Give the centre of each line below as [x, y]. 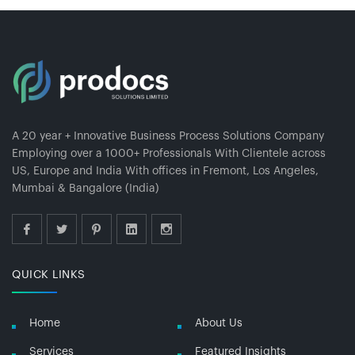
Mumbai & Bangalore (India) [86, 188]
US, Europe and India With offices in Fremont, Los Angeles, [165, 171]
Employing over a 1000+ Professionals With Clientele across [169, 153]
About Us [219, 323]
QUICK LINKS [49, 275]
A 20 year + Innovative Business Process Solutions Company [168, 136]
